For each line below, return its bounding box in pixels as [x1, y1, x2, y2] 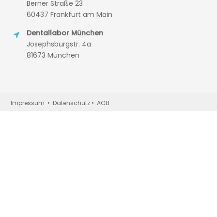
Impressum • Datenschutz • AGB [11, 99, 110, 108]
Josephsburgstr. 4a [26, 39, 91, 49]
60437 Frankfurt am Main [26, 10, 112, 20]
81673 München [26, 50, 79, 61]
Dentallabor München [26, 28, 103, 38]
